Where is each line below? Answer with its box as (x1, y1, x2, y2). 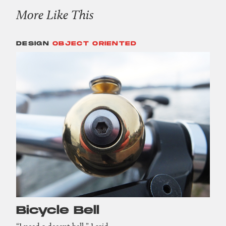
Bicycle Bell (16, 203, 99, 217)
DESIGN (16, 40, 49, 48)
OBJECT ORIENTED (52, 40, 137, 48)
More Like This (16, 7, 94, 23)
